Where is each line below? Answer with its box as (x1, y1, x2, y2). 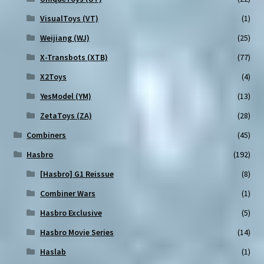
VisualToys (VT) (39, 13, 98, 24)
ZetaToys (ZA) (39, 110, 92, 121)
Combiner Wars (39, 188, 95, 199)
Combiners (27, 130, 67, 141)
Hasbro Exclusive (39, 207, 102, 219)
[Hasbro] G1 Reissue (39, 169, 114, 180)
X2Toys (39, 71, 67, 82)
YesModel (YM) (39, 91, 91, 102)
